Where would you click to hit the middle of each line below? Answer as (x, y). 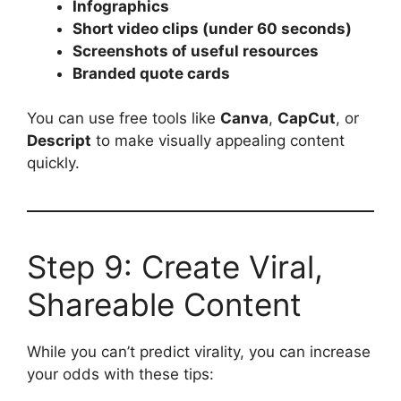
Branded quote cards (151, 73)
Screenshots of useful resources (196, 51)
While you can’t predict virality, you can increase (199, 352)
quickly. (53, 163)
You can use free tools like (124, 118)
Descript (59, 141)
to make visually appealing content (218, 141)
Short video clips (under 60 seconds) (212, 28)
